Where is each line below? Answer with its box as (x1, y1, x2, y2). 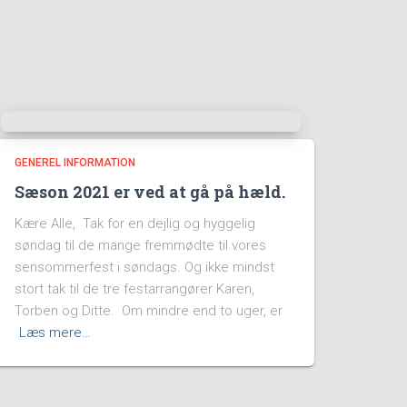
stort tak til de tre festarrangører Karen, (15, 281, 254, 297)
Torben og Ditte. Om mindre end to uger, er (15, 303, 283, 319)
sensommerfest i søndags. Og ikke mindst (15, 259, 274, 275)
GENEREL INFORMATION (15, 156, 135, 169)
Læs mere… (19, 324, 91, 341)
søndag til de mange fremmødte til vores (15, 237, 266, 253)
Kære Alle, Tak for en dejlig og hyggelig (15, 215, 255, 232)
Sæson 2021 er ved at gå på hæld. (15, 181, 285, 203)
